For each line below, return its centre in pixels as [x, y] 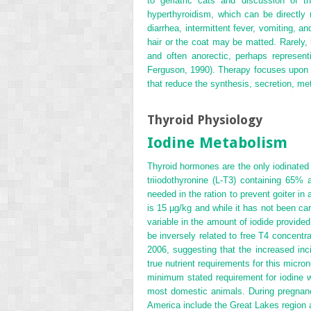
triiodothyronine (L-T [188, 180]
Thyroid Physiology [205, 120]
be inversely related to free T [206, 236]
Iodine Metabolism [217, 143]
